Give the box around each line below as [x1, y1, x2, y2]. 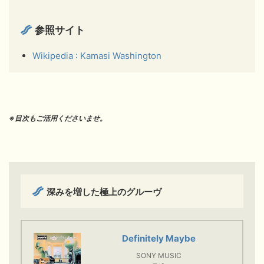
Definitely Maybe [121, 232, 196, 244]
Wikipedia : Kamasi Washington [32, 50, 161, 62]
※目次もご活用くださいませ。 [9, 114, 107, 123]
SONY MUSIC [136, 250, 181, 260]
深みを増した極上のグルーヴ [47, 186, 162, 197]
